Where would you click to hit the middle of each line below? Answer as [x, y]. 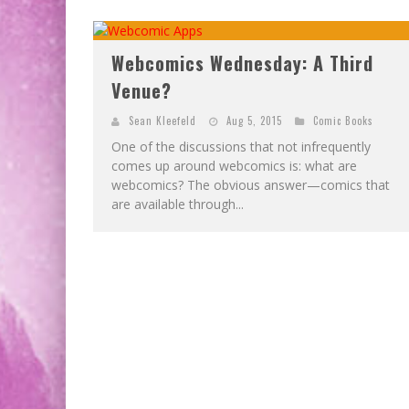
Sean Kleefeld [163, 120]
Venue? [142, 90]
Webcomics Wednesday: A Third [242, 63]
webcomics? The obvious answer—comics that [251, 184]
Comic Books [343, 120]
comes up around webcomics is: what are [234, 165]
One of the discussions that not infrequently [241, 146]
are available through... [178, 204]
